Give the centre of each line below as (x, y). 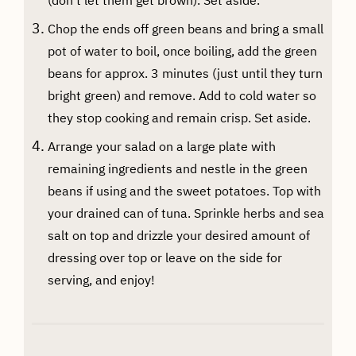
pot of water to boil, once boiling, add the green (182, 50)
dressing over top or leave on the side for (164, 257)
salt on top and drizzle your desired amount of (178, 235)
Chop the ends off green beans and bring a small (185, 28)
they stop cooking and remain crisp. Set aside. (179, 117)
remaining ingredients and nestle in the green (177, 168)
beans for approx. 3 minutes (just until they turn (185, 73)
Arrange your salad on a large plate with (161, 146)
